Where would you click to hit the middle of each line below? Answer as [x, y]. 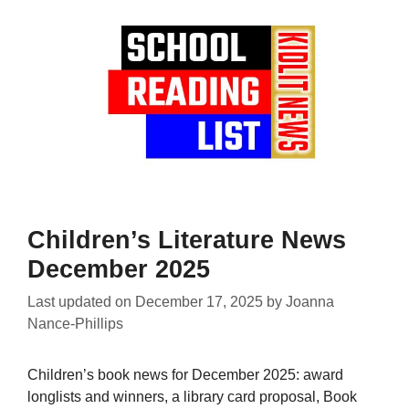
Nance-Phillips [75, 324]
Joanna [310, 302]
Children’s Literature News [187, 241]
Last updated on [81, 302]
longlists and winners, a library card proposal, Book [192, 397]
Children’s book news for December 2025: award [185, 375]
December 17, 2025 [199, 302]
